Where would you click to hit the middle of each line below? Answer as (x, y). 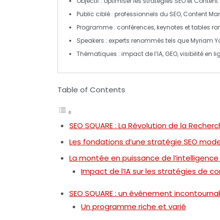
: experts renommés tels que (147, 40)
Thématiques (97, 54)
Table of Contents (91, 89)
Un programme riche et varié (134, 206)
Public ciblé (93, 14)
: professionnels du (140, 14)
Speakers (90, 40)
